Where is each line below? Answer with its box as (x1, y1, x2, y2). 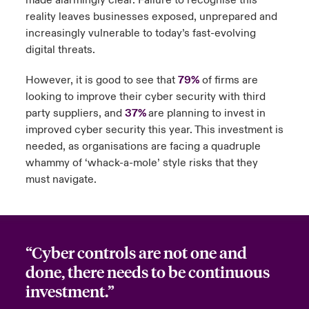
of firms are (199, 73, 258, 87)
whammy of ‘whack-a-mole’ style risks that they (25, 156, 258, 170)
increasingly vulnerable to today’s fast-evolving (25, 26, 256, 40)
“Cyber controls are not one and (25, 242, 247, 262)
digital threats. (25, 43, 95, 57)
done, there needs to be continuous (25, 261, 270, 281)
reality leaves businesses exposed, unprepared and (25, 10, 277, 23)
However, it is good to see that (25, 73, 178, 87)
